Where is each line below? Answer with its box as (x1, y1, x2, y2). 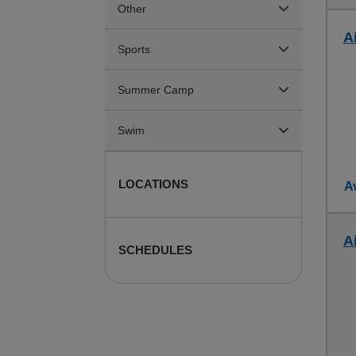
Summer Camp (118, 83, 194, 96)
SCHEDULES (118, 243, 192, 257)
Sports (118, 43, 150, 56)
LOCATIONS (118, 177, 188, 191)
